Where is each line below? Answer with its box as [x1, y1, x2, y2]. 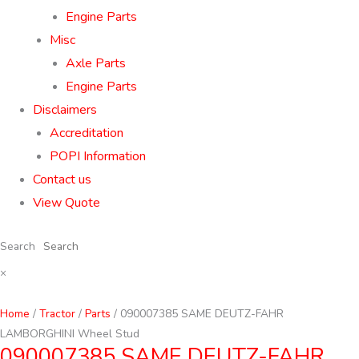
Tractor [39, 305, 75, 321]
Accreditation [49, 123, 123, 142]
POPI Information [49, 147, 146, 165]
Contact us [33, 170, 92, 188]
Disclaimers [33, 100, 98, 119]
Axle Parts [66, 54, 127, 72]
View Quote [33, 193, 101, 212]
